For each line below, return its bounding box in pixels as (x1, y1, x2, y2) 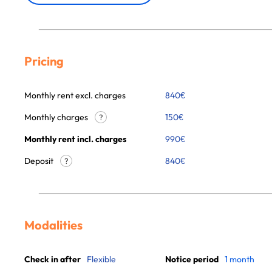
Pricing (24, 53, 64, 69)
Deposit (24, 155, 55, 166)
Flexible (87, 254, 116, 265)
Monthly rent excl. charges (24, 90, 126, 101)
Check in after (24, 254, 81, 265)
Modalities (24, 217, 83, 233)
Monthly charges (24, 112, 90, 123)
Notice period (165, 254, 219, 265)
